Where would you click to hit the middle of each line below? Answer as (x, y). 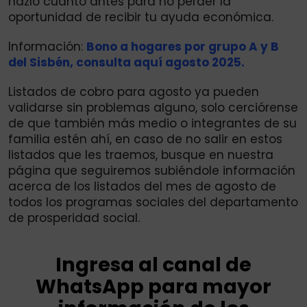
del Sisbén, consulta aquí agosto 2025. (126, 63)
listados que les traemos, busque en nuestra (141, 155)
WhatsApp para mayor (153, 287)
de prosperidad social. (74, 218)
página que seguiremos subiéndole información (152, 171)
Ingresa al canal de (153, 265)
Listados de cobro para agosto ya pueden (134, 92)
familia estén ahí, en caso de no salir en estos (145, 139)
